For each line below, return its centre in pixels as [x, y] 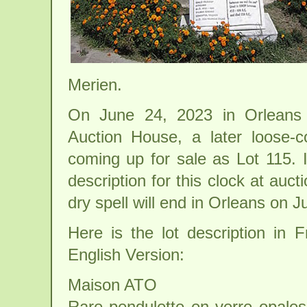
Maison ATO [112, 285]
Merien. [95, 85]
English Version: [126, 255]
